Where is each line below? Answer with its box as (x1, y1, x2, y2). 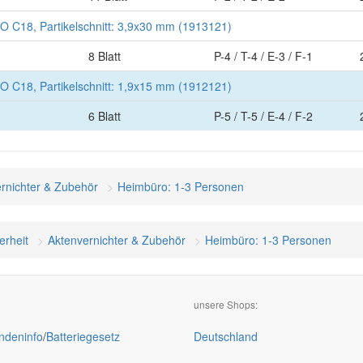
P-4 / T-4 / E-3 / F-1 (214, 48, 313, 64)
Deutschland (194, 328, 258, 344)
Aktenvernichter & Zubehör (48, 232, 186, 248)
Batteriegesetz (45, 328, 120, 344)
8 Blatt (88, 48, 121, 64)
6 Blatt (88, 108, 121, 124)
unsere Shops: (194, 297, 258, 311)
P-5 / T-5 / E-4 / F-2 (214, 108, 313, 124)
